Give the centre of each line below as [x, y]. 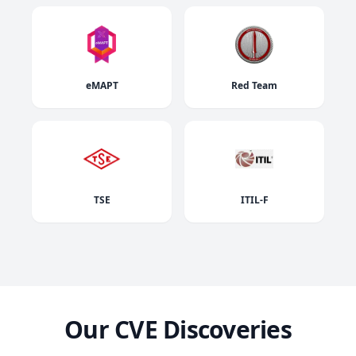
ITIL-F [254, 200]
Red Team [254, 86]
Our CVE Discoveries [178, 330]
